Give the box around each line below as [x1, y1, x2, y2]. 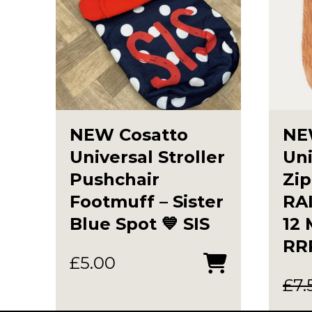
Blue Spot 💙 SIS [70, 213, 210, 234]
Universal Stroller [70, 146, 225, 167]
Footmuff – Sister [70, 191, 224, 212]
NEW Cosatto [70, 124, 188, 145]
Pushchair [70, 169, 159, 189]
